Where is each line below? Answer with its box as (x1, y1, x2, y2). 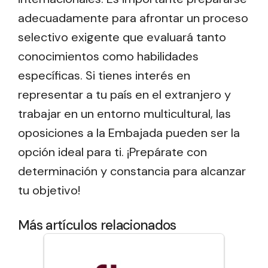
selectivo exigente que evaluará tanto (18, 29, 226, 45)
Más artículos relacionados (18, 217, 176, 234)
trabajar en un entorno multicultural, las (18, 106, 231, 122)
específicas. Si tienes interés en (18, 68, 190, 84)
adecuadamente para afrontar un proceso (18, 10, 248, 26)
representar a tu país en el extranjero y (18, 87, 231, 103)
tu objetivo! (18, 182, 80, 199)
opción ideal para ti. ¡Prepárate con (18, 144, 207, 160)
